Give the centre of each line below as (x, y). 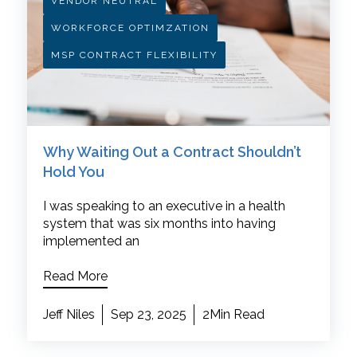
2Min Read (233, 315)
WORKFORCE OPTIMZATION (130, 27)
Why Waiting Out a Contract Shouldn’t (172, 152)
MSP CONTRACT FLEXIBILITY (134, 55)
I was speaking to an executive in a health (164, 206)
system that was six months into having (159, 224)
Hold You (73, 172)
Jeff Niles (69, 315)
